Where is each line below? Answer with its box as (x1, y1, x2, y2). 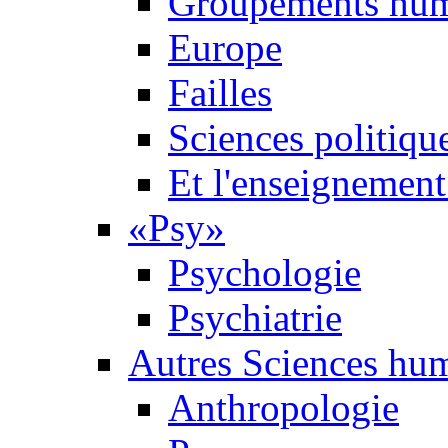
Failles (168, 71, 272, 115)
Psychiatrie (168, 296, 342, 340)
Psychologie (168, 251, 361, 295)
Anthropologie (168, 386, 399, 430)
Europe (168, 26, 282, 70)
